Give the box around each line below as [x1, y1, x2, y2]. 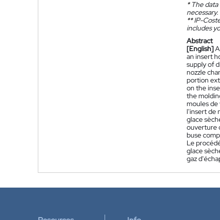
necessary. [187, 8, 218, 17]
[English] [187, 44, 214, 53]
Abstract [187, 36, 213, 45]
